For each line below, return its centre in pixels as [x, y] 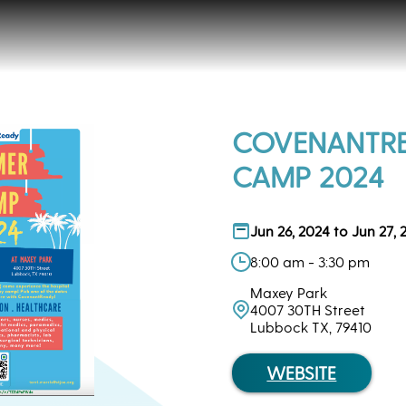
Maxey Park [289, 292]
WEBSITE [302, 373]
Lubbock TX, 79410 [311, 327]
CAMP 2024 [308, 176]
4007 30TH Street [308, 309]
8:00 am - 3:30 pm [310, 261]
